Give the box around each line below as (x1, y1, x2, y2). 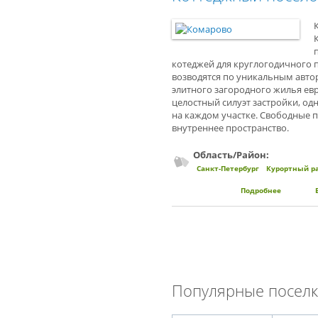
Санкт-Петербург (197, 163, 259, 173)
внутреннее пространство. (172, 121, 289, 134)
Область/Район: (193, 148, 271, 161)
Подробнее (241, 185, 281, 195)
